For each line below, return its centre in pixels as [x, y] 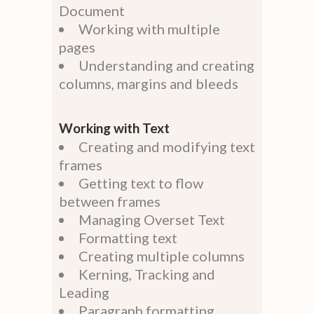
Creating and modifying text [167, 147]
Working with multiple [149, 29]
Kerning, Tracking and [147, 274]
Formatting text [128, 238]
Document [92, 11]
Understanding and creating [166, 66]
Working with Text [114, 128]
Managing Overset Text [152, 220]
